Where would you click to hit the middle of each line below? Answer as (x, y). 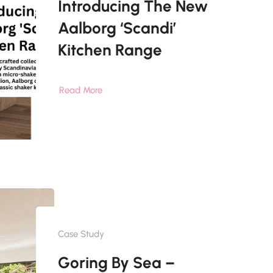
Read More (80, 90)
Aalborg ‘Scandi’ (117, 28)
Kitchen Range (110, 50)
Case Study (81, 234)
